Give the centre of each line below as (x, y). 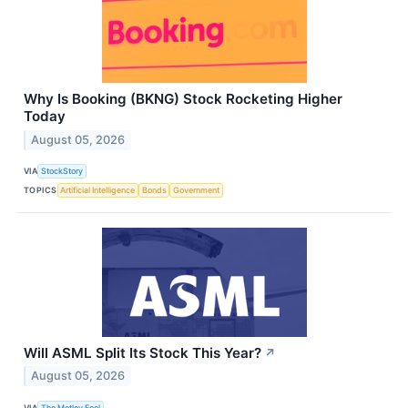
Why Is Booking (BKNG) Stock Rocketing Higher (183, 98)
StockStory (62, 171)
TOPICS (41, 190)
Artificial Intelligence (98, 190)
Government (197, 190)
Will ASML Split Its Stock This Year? (143, 352)
